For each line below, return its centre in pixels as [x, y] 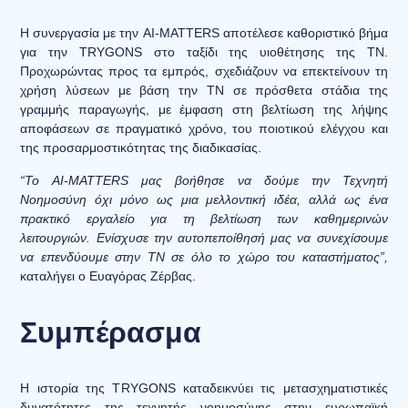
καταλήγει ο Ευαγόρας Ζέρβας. [108, 275]
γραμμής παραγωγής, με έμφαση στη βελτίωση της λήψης [204, 110]
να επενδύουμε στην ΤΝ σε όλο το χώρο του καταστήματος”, [204, 256]
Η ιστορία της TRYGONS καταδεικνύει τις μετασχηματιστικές [204, 388]
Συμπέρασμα [111, 332]
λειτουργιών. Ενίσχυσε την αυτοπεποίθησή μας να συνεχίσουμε [204, 237]
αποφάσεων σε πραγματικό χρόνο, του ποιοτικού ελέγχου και [204, 129]
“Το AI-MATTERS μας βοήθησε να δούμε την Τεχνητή [204, 180]
